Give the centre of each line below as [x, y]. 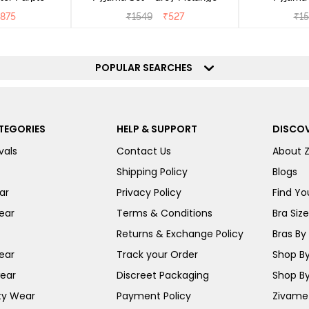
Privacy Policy [149, 192]
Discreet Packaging [162, 275]
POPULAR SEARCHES [148, 67]
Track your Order [157, 254]
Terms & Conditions [164, 213]
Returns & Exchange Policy [180, 233]
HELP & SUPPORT [157, 129]
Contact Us [143, 151]
